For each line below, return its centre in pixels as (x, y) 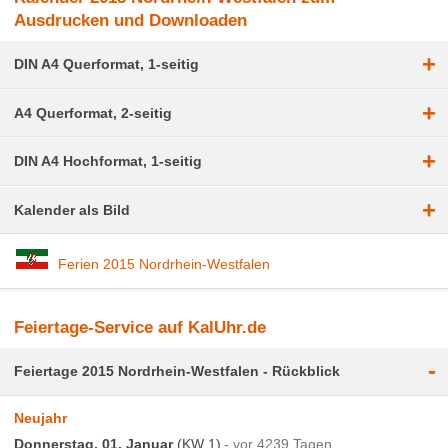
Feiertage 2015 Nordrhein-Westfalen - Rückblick (177, 371)
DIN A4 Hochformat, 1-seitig (108, 161)
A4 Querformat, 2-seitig (93, 112)
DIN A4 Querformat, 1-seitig (107, 63)
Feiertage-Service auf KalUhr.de (140, 327)
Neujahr (41, 417)
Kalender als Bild (72, 209)
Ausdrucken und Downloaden (131, 20)
